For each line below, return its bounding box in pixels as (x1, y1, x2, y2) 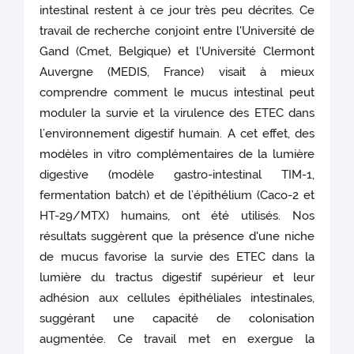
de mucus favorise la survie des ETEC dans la (40, 250, 314, 265)
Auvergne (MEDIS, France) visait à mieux (40, 65, 314, 80)
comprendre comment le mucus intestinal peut (40, 85, 314, 100)
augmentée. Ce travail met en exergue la (40, 332, 314, 347)
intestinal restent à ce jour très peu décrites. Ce (40, 3, 314, 18)
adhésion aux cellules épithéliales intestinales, (40, 291, 314, 306)
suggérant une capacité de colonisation (40, 311, 314, 326)
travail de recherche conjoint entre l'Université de (40, 24, 314, 39)
